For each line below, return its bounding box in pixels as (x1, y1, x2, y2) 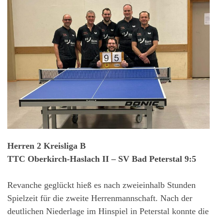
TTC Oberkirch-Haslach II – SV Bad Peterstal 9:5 (7, 154, 196, 164)
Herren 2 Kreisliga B (7, 141, 86, 151)
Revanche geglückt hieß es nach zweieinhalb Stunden (7, 180, 196, 190)
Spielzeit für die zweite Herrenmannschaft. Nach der (7, 193, 192, 203)
